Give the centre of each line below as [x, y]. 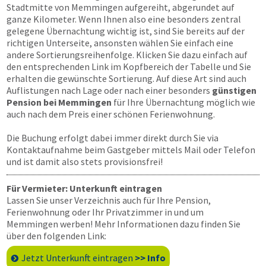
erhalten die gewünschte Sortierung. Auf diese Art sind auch [126, 78]
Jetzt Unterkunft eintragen [78, 258]
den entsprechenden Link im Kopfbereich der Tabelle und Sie [129, 66]
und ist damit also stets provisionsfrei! [85, 161]
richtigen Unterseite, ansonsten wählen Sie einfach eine [120, 43]
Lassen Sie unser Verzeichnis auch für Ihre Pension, [109, 200]
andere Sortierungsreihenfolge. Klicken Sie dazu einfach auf [127, 55]
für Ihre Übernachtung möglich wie [183, 102]
